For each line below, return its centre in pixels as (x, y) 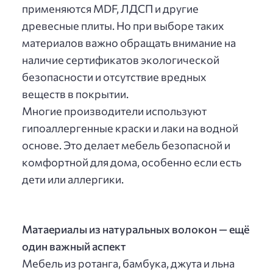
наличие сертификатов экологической (121, 59)
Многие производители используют (114, 111)
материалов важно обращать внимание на (129, 42)
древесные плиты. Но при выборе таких (123, 25)
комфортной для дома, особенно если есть (132, 162)
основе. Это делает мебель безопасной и (126, 145)
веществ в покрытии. (75, 94)
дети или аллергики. (73, 179)
